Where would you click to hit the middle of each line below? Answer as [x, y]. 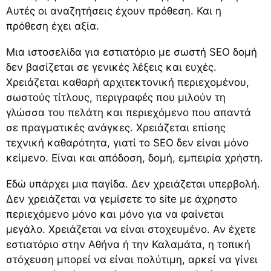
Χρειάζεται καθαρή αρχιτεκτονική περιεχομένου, [128, 82]
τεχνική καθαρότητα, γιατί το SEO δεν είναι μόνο [127, 142]
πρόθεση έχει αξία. [53, 26]
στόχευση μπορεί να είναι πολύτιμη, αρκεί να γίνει [132, 259]
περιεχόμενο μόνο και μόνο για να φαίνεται [115, 214]
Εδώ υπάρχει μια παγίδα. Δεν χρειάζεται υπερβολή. [133, 184]
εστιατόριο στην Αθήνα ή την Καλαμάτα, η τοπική [128, 244]
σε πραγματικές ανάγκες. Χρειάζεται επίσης [116, 127]
